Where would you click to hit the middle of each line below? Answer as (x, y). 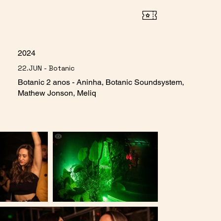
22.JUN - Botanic (46, 68)
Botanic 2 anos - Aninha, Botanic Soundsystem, (101, 82)
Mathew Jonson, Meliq (57, 93)
